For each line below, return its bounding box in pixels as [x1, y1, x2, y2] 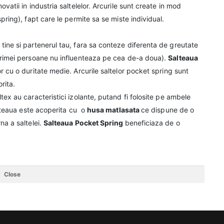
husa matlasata [86, 105, 141, 114]
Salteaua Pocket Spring [43, 118, 125, 127]
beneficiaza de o [124, 118, 180, 127]
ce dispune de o [141, 105, 194, 114]
